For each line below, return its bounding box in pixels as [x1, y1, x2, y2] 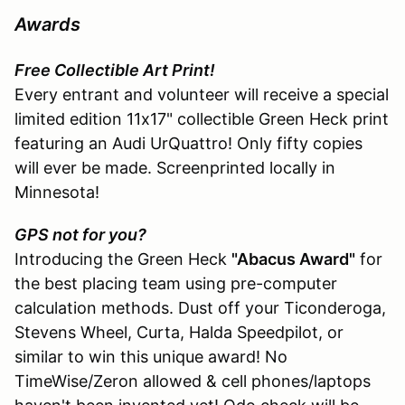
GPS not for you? [14, 224, 146, 244]
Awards [14, 13, 80, 35]
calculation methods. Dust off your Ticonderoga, [14, 297, 386, 317]
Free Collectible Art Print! [14, 60, 215, 80]
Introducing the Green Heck [14, 249, 231, 268]
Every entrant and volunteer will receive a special [14, 84, 389, 104]
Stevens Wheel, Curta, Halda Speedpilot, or [14, 322, 344, 342]
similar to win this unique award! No [14, 346, 287, 366]
